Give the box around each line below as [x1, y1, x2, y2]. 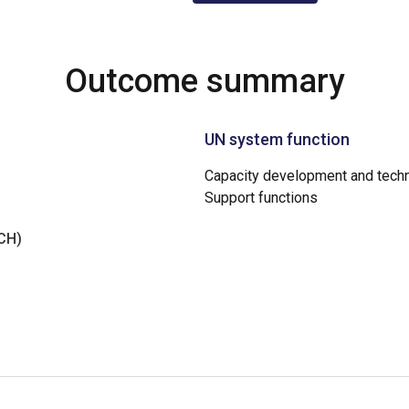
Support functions [204, 189, 318, 206]
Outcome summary [64, 62, 345, 100]
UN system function [204, 130, 350, 149]
